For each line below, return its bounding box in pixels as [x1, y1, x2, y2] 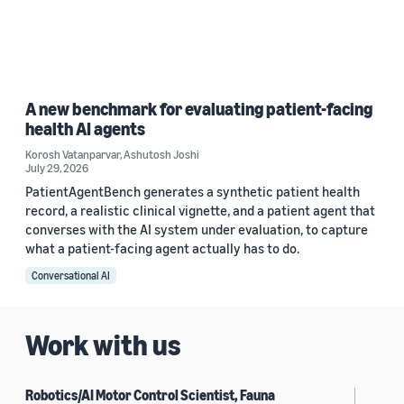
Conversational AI [32, 269, 110, 283]
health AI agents [25, 118, 145, 140]
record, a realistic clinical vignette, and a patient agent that [25, 202, 375, 219]
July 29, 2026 [25, 161, 88, 176]
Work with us [25, 327, 181, 363]
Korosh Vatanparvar [25, 147, 120, 162]
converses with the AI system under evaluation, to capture [25, 221, 368, 238]
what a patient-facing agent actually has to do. [25, 240, 299, 257]
